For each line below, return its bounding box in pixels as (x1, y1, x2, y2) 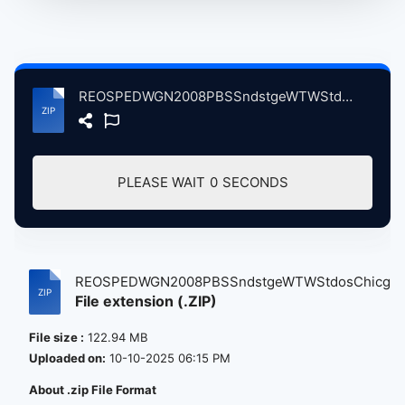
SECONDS (221, 174, 288, 191)
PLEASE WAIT (117, 174, 205, 191)
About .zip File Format (29, 382, 156, 397)
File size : (29, 330, 84, 344)
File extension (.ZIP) (75, 292, 217, 310)
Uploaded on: (29, 351, 106, 365)
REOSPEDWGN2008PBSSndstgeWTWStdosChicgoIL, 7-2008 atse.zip (342, 88, 353, 105)
